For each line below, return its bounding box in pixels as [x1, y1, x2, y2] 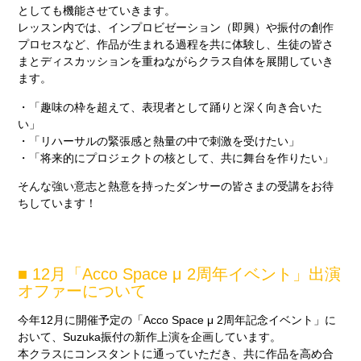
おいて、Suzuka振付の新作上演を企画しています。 [18, 330, 282, 343]
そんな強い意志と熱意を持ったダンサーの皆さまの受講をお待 [18, 180, 334, 193]
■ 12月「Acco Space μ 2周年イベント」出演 [18, 265, 342, 284]
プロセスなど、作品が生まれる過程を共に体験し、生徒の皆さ [18, 38, 334, 52]
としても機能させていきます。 [18, 4, 176, 18]
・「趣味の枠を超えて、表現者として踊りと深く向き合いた [18, 100, 323, 114]
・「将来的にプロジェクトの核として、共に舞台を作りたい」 [18, 151, 334, 164]
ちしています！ [18, 197, 98, 210]
